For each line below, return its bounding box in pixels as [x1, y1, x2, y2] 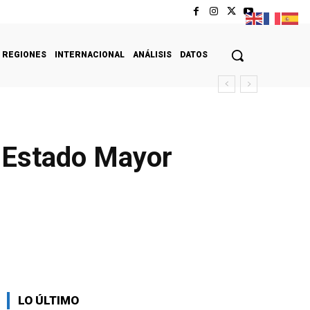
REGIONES [2, 49, 46, 60]
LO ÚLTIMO [18, 293, 79, 307]
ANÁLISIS [133, 49, 172, 60]
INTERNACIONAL [55, 49, 125, 60]
